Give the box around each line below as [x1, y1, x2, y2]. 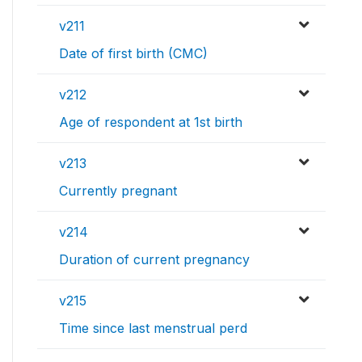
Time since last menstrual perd [59, 320, 247, 337]
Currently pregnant [59, 183, 177, 200]
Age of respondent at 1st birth [59, 114, 242, 131]
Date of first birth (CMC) [59, 45, 208, 62]
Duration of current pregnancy [59, 251, 250, 268]
